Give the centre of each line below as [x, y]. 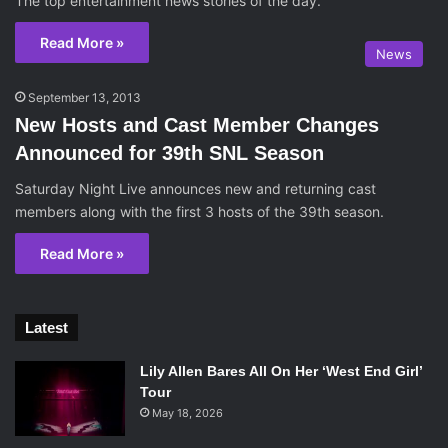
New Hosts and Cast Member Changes [197, 125]
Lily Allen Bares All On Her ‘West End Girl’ [281, 371]
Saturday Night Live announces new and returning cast [195, 188]
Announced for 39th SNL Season [169, 153]
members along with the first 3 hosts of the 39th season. [199, 211]
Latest [46, 327]
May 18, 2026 [187, 413]
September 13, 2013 [84, 97]
